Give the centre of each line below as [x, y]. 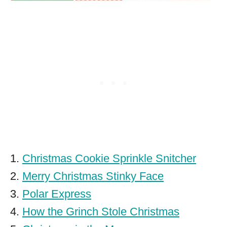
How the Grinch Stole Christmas [101, 212]
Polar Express [57, 194]
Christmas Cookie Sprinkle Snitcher [109, 159]
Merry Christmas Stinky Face [93, 176]
